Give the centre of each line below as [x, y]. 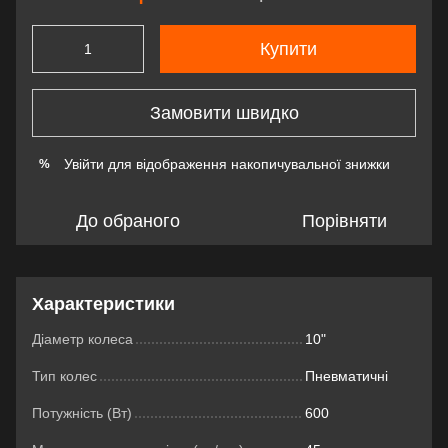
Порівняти [344, 221]
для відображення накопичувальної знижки [247, 164]
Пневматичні [346, 376]
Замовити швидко [224, 112]
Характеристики [103, 304]
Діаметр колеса [82, 339]
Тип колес [64, 376]
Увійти [84, 164]
